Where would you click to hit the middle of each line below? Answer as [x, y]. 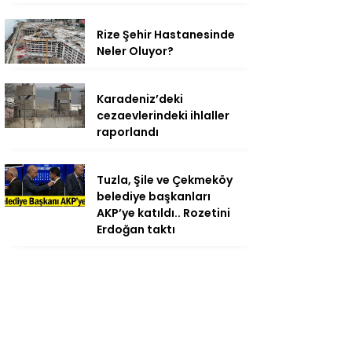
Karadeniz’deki [140, 99]
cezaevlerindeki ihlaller [163, 115]
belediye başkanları [154, 196]
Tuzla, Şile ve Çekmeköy [165, 180]
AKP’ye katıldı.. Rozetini [163, 213]
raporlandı [128, 132]
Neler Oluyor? [135, 51]
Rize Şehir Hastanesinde [166, 35]
